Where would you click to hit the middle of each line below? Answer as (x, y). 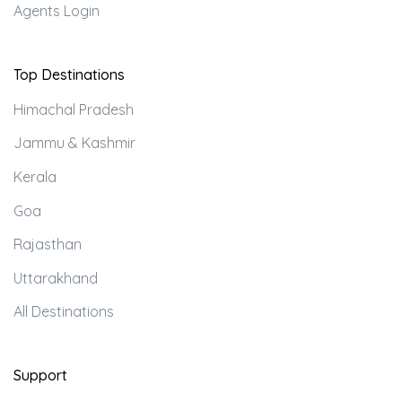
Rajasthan (48, 245)
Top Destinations (69, 74)
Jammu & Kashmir (74, 143)
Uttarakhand (56, 278)
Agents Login (57, 11)
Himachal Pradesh (74, 109)
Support (40, 376)
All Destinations (64, 312)
